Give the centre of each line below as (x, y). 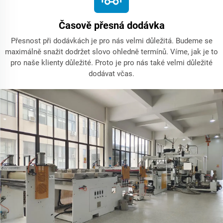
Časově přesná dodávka (111, 26)
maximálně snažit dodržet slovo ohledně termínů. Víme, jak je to (111, 52)
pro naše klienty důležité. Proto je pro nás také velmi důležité (111, 63)
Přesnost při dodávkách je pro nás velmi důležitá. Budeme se (111, 41)
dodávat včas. (111, 74)
